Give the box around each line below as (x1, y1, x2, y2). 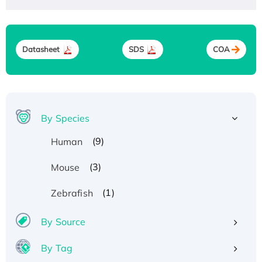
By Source (41, 215, 86, 227)
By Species (41, 112, 90, 124)
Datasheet (22, 44, 60, 54)
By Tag (41, 242, 73, 254)
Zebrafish (50, 187, 93, 199)
